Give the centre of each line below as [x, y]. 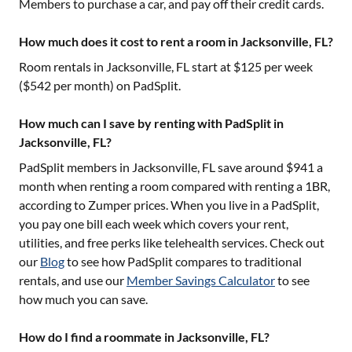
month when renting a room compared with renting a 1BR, [174, 186]
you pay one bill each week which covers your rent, [154, 224]
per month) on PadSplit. [116, 85]
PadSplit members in [75, 167]
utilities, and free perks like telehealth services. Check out [172, 242]
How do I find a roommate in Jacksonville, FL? [144, 337]
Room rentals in [62, 66]
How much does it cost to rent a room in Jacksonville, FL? [176, 41]
